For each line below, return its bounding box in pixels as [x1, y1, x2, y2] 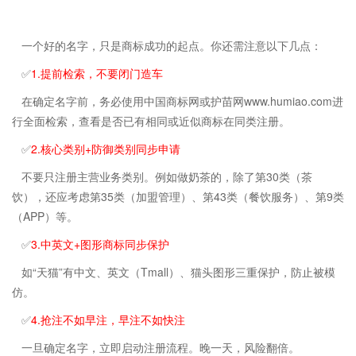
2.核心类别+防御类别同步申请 [31, 140, 180, 157]
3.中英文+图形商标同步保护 [31, 235, 169, 252]
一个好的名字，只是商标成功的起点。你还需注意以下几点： [21, 37, 322, 53]
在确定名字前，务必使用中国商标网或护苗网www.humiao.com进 [21, 92, 343, 109]
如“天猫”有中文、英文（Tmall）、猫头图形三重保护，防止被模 [21, 263, 335, 280]
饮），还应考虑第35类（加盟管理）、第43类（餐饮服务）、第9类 [12, 188, 344, 204]
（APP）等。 [12, 207, 78, 224]
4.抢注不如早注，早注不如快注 [31, 311, 185, 327]
